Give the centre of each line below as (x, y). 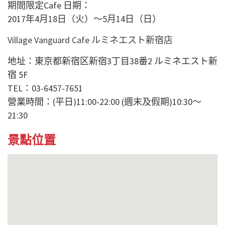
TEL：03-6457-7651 (51, 88)
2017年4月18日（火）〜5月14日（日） (84, 19)
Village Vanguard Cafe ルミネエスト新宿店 (90, 40)
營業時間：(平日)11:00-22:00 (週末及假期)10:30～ (104, 102)
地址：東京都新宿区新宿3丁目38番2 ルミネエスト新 (113, 61)
